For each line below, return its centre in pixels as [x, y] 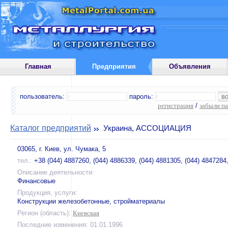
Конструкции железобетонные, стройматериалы [91, 201]
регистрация [176, 106]
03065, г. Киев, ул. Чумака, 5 [62, 149]
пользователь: [43, 96]
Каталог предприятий [51, 128]
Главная [38, 66]
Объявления [190, 66]
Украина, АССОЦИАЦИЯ [146, 128]
